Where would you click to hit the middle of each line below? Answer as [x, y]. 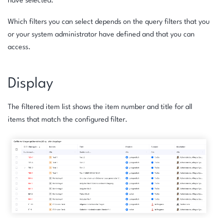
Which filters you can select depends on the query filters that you [109, 22]
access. [19, 47]
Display [30, 84]
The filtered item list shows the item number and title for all [100, 107]
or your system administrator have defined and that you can [101, 35]
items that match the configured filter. [68, 120]
